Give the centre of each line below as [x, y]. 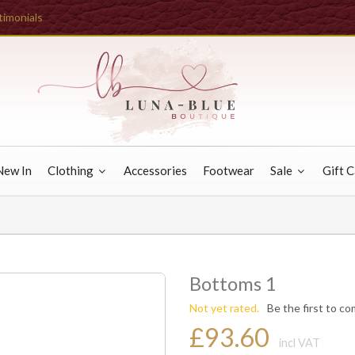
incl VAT [300, 343]
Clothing [72, 170]
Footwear [229, 170]
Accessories [155, 170]
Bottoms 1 [233, 283]
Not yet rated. [224, 308]
